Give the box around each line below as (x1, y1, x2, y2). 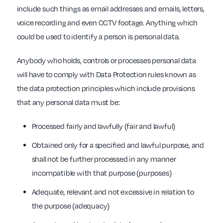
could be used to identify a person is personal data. (16, 32, 180, 41)
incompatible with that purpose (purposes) (31, 168, 172, 178)
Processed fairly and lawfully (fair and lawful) (31, 121, 176, 131)
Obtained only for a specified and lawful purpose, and (31, 140, 204, 150)
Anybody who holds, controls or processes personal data (16, 56, 196, 65)
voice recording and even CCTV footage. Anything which (16, 18, 198, 27)
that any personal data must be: (16, 98, 120, 107)
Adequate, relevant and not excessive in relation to (31, 187, 194, 197)
